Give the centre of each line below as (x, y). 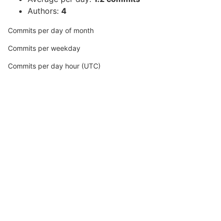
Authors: (44, 11)
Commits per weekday (44, 48)
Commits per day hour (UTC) (54, 66)
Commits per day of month (51, 30)
